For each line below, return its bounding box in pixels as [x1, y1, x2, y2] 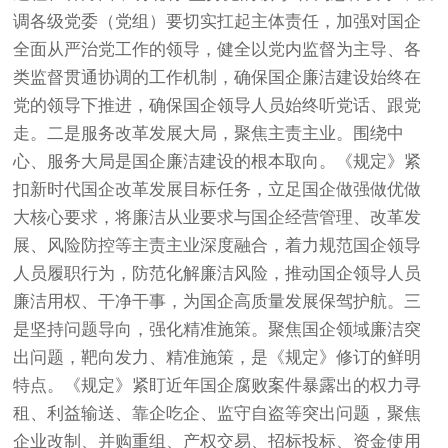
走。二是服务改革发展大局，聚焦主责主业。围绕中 [13, 123, 405, 143]
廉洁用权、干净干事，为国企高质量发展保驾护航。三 [13, 291, 422, 311]
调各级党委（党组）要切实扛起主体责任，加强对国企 [13, 11, 422, 31]
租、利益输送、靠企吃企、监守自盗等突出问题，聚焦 [13, 403, 422, 423]
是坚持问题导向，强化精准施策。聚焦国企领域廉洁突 [13, 319, 422, 339]
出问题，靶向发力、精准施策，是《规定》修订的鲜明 [13, 347, 422, 367]
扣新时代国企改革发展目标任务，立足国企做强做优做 [13, 179, 422, 199]
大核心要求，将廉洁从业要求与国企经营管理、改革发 [13, 207, 422, 227]
